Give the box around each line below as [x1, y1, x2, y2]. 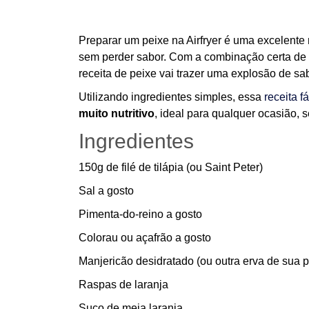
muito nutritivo [79, 108, 154, 119]
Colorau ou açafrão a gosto [79, 232, 211, 243]
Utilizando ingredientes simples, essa [79, 91, 264, 103]
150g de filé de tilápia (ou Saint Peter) [79, 161, 263, 173]
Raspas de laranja [79, 279, 168, 290]
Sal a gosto [79, 185, 134, 197]
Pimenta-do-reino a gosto [79, 208, 202, 220]
